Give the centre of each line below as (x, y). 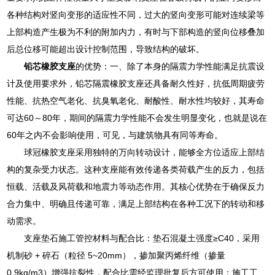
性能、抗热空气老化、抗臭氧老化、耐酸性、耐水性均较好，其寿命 (136, 100)
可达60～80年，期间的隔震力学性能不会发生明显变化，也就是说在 (137, 118)
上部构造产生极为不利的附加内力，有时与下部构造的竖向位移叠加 (136, 32)
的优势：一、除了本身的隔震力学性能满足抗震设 (170, 66)
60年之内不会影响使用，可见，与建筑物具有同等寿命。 (115, 135)
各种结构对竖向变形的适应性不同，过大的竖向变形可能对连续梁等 (136, 14)
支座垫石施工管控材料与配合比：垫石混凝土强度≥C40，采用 (142, 238)
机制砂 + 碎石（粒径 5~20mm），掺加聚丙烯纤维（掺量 (116, 255)
